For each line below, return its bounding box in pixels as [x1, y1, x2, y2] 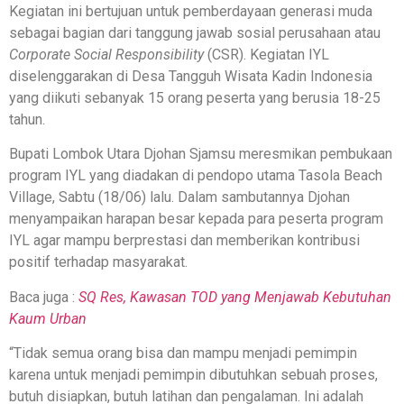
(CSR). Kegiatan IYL [207, 45, 329, 63]
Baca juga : [9, 288, 78, 306]
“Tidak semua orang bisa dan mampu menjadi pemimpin [9, 344, 357, 362]
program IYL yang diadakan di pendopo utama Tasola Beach [9, 167, 382, 185]
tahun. [9, 110, 45, 128]
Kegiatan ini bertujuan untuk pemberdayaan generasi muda [9, 2, 372, 20]
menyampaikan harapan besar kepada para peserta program [9, 210, 383, 228]
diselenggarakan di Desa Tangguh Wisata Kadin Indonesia [9, 67, 372, 85]
